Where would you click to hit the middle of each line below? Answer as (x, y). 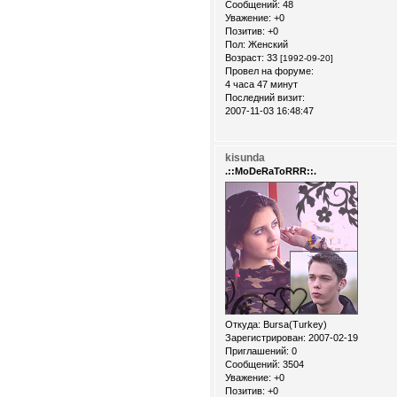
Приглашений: (257, 350)
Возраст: (245, 57)
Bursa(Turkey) (294, 324)
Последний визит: (265, 97)
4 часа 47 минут (261, 84)
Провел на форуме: (269, 70)
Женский (267, 44)
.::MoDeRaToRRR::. (271, 171)
